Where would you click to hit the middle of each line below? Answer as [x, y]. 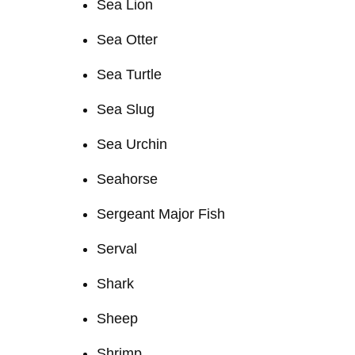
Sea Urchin [132, 144]
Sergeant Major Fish [161, 214]
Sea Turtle [129, 74]
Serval [117, 248]
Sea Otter [127, 39]
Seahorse [127, 179]
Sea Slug [126, 109]
